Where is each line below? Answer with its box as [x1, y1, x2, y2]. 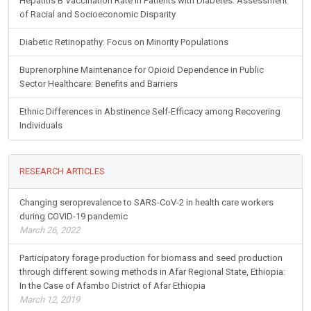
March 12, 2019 [19, 294, 80, 305]
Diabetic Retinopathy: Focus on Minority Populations [19, 37, 228, 48]
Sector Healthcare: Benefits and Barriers [19, 78, 178, 90]
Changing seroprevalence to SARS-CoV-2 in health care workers [19, 197, 274, 208]
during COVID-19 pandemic [19, 211, 128, 222]
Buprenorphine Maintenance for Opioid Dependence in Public [19, 65, 264, 76]
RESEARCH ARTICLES [19, 166, 105, 177]
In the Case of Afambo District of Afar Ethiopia [19, 280, 205, 292]
